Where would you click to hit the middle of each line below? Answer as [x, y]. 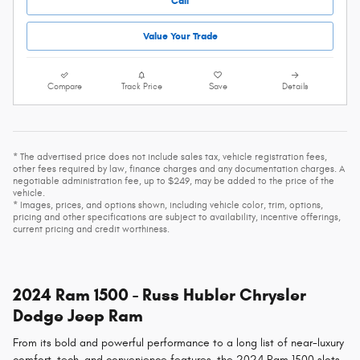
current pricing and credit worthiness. [91, 229]
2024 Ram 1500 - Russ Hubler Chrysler [160, 295]
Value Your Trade [180, 36]
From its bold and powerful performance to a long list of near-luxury [178, 343]
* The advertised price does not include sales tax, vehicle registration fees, [170, 156]
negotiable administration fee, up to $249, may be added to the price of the [174, 180]
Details [295, 86]
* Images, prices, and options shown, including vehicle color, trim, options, [168, 205]
